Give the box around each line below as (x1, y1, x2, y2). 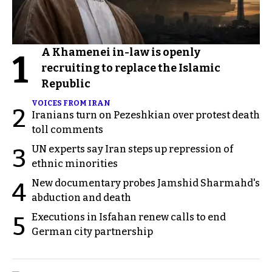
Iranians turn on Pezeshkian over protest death (32, 109, 260, 121)
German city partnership (32, 225, 153, 237)
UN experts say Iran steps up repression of (32, 143, 233, 155)
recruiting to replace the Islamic (41, 61, 220, 75)
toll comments (32, 123, 103, 135)
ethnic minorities (32, 157, 118, 169)
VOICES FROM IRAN (32, 98, 110, 107)
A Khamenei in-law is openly (41, 45, 200, 59)
